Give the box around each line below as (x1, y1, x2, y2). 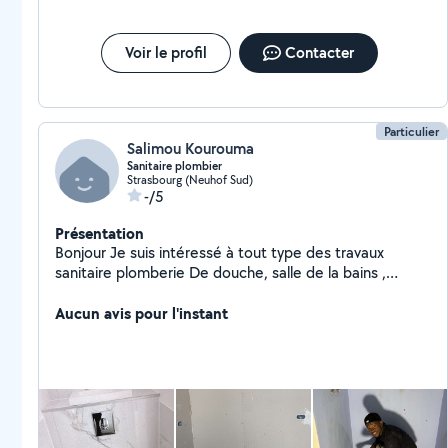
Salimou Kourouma (127, 138, 254, 159)
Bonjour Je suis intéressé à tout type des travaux (55, 242, 110, 263)
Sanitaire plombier (127, 158, 222, 174)
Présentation (55, 222, 144, 244)
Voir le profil (124, 42, 207, 63)
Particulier (384, 123, 440, 140)
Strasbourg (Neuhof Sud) (127, 172, 253, 187)
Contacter (284, 42, 354, 63)
